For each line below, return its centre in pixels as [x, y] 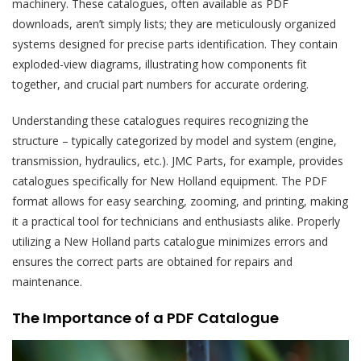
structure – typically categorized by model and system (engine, [174, 140]
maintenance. [47, 281]
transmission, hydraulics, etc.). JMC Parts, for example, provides [178, 160]
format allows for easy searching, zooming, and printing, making [180, 201]
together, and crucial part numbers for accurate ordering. [160, 84]
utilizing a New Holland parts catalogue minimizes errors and [170, 241]
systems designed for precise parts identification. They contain [175, 44]
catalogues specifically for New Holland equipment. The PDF [170, 180]
